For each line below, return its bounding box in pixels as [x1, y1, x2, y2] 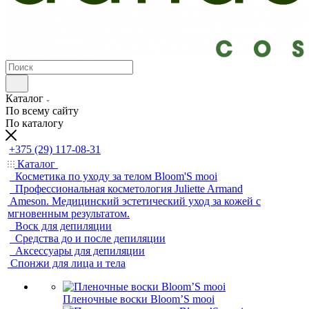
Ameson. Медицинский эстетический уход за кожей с [10, 195, 261, 207]
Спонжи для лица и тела [10, 257, 126, 269]
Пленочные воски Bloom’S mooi [63, 293, 215, 305]
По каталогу [6, 117, 63, 129]
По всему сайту [6, 105, 79, 117]
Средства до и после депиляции [15, 232, 166, 244]
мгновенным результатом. [8, 208, 130, 219]
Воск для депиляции [15, 220, 112, 232]
